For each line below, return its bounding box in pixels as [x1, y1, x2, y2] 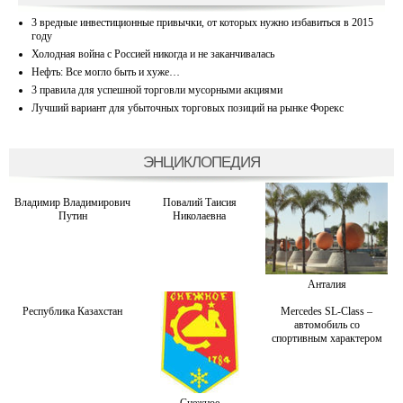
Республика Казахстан [22, 304, 123, 318]
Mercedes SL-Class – [281, 304, 373, 318]
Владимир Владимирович [14, 196, 131, 209]
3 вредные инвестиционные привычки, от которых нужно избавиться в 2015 [31, 15, 373, 29]
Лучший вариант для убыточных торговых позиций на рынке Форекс [31, 101, 344, 114]
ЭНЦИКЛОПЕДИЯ [143, 153, 260, 171]
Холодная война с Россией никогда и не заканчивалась [31, 47, 274, 60]
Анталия [307, 277, 346, 291]
